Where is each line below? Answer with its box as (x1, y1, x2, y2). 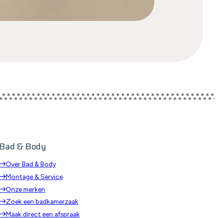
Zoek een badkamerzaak (5, 198, 78, 206)
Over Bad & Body (5, 160, 56, 168)
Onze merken (5, 185, 45, 193)
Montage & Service (5, 173, 63, 181)
